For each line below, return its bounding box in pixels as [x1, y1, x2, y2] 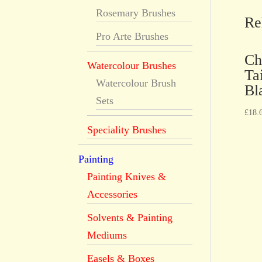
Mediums [87, 229, 127, 241]
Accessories [87, 188, 138, 200]
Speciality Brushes [87, 124, 167, 136]
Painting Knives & [87, 171, 167, 182]
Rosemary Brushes [96, 7, 176, 19]
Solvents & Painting [87, 212, 173, 223]
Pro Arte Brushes [96, 30, 169, 42]
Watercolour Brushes [87, 60, 177, 71]
